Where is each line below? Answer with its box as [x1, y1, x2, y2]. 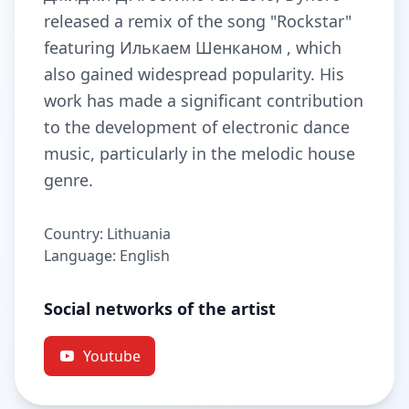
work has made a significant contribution [44, 89, 363, 111]
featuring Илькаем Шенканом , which [44, 37, 341, 58]
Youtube [83, 346, 141, 366]
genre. [44, 169, 93, 191]
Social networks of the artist [44, 298, 276, 320]
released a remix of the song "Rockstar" [44, 10, 351, 32]
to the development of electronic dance [44, 116, 350, 138]
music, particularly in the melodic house [44, 142, 355, 164]
